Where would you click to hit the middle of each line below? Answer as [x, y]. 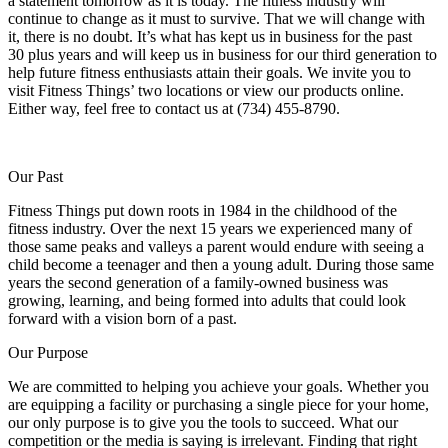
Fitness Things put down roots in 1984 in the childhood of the [202, 211]
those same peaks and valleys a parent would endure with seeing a [216, 247]
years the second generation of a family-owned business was [198, 283]
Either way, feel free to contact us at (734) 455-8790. [174, 109]
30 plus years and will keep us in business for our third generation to [222, 55]
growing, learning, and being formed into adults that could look [207, 301]
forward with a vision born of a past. [122, 319]
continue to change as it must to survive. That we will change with [216, 19]
